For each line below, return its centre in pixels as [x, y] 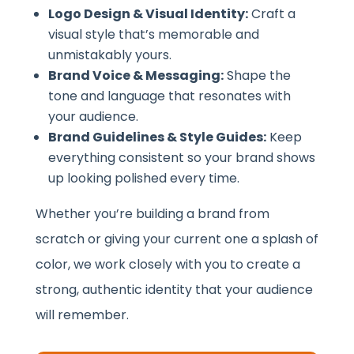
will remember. [82, 314]
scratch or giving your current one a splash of [177, 239]
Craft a [271, 13]
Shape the [257, 75]
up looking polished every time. [143, 178]
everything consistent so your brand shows [181, 157]
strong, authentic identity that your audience [174, 289]
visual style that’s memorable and [153, 34]
